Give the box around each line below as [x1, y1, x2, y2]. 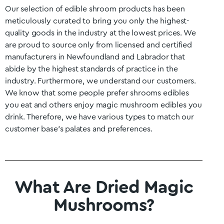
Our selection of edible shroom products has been [5, 5, 185, 13]
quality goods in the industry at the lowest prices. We [5, 29, 196, 37]
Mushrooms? [53, 196, 154, 214]
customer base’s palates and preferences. [5, 125, 152, 133]
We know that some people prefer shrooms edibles [5, 89, 189, 97]
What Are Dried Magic [14, 178, 193, 196]
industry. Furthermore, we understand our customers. [5, 77, 196, 85]
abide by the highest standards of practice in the [5, 65, 178, 73]
